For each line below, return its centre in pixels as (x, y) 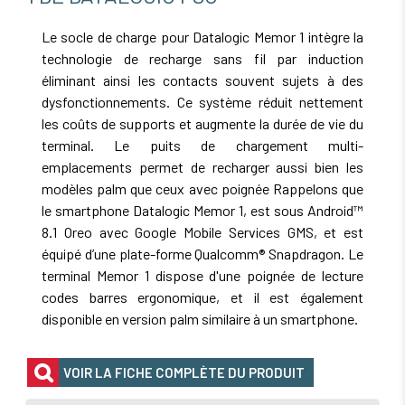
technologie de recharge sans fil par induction (202, 59)
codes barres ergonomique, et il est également (202, 297)
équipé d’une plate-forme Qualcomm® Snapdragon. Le (202, 254)
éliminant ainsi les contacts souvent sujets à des (202, 80)
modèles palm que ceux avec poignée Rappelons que (202, 189)
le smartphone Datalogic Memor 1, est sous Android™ (202, 211)
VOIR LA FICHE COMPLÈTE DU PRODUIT (184, 373)
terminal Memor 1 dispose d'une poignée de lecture (202, 276)
